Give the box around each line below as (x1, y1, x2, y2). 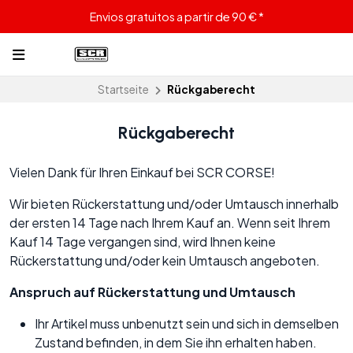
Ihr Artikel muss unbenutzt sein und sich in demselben (35, 315, 339, 333)
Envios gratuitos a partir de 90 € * (89, 9, 264, 24)
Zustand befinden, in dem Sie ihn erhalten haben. (35, 334, 317, 351)
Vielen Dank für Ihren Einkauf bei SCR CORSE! (9, 164, 275, 181)
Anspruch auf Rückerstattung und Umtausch (9, 284, 295, 301)
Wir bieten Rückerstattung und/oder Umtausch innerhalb (9, 195, 339, 213)
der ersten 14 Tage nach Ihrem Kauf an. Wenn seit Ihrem (9, 214, 330, 232)
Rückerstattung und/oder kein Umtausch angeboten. (9, 252, 320, 269)
